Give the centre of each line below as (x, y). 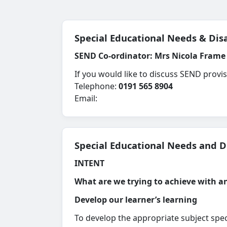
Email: (86, 98)
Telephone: (97, 86)
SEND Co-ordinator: (115, 56)
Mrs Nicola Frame (190, 56)
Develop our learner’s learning (136, 200)
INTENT (89, 163)
